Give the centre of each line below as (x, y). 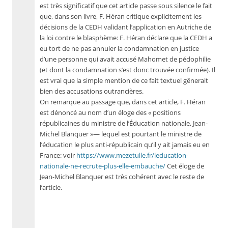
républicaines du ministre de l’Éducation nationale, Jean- (124, 123)
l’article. (51, 188)
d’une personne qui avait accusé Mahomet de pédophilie (125, 59)
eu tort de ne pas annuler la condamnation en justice (119, 49)
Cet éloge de (185, 166)
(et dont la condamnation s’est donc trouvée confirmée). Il (127, 70)
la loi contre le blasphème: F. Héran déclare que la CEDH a (126, 38)
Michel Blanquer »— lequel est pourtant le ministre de (121, 134)
